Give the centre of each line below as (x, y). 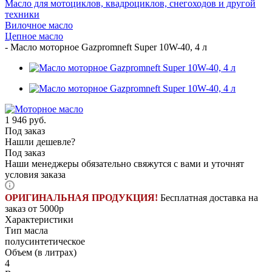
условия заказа (35, 174)
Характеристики (39, 219)
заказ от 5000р (34, 208)
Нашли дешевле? (40, 141)
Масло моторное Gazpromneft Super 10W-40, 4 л (107, 47)
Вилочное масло (39, 25)
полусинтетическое (45, 241)
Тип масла (26, 230)
